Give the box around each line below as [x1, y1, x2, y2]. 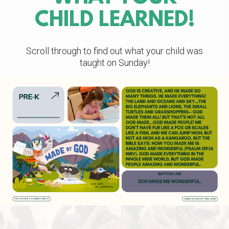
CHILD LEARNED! [34, 9, 195, 33]
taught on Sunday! [79, 57, 150, 68]
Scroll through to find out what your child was [26, 45, 203, 56]
